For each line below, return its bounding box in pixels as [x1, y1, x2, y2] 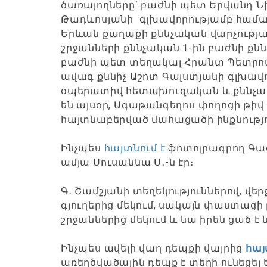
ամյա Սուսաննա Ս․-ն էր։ [61, 157, 194, 168]
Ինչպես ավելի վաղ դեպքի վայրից [61, 243, 246, 254]
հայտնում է [104, 142, 166, 154]
